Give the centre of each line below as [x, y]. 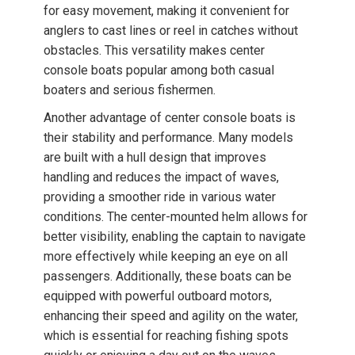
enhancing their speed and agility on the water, [171, 316]
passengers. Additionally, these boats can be [168, 276]
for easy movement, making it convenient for [166, 11]
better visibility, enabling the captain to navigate [175, 237]
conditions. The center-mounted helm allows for [176, 217]
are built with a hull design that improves [155, 157]
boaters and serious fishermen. [130, 90]
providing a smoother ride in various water [160, 197]
